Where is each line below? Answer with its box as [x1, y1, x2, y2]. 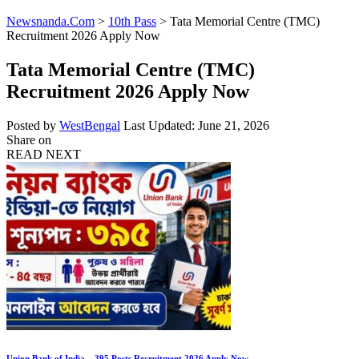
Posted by [6, 118, 56, 132]
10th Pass [108, 14, 156, 28]
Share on [6, 132, 51, 147]
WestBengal [59, 118, 120, 132]
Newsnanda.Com [6, 14, 95, 28]
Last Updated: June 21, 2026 [123, 118, 269, 132]
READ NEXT [6, 147, 81, 161]
